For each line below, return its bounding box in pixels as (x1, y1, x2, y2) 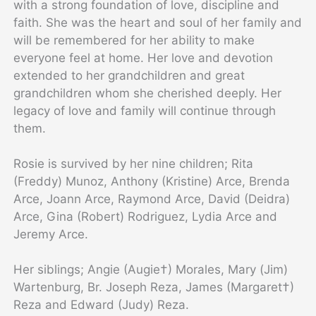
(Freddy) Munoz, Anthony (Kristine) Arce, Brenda (13, 174, 291, 188)
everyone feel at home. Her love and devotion (13, 50, 274, 65)
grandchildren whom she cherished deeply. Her (13, 85, 282, 100)
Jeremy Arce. (13, 226, 89, 241)
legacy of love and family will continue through (13, 103, 276, 118)
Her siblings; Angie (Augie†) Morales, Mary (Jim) (13, 262, 288, 276)
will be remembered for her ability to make (13, 32, 255, 47)
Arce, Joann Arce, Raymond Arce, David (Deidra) (13, 191, 291, 206)
